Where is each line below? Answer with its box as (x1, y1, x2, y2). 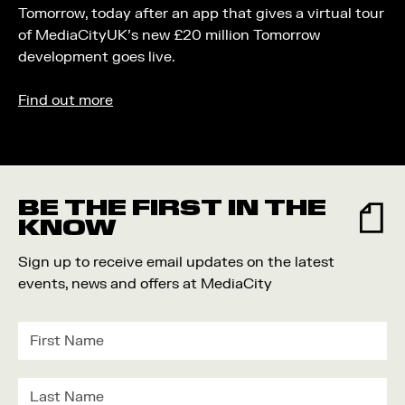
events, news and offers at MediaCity (18, 275, 272, 293)
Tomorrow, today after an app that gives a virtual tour (18, 5, 384, 23)
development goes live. (18, 48, 175, 66)
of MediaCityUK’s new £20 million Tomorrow (18, 26, 320, 44)
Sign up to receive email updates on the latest (18, 253, 334, 271)
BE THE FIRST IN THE (18, 193, 326, 221)
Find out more (18, 91, 113, 109)
